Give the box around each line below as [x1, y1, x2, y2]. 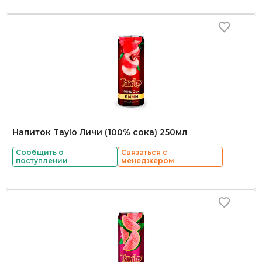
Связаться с [121, 148, 167, 157]
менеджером [121, 156, 174, 165]
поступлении [16, 156, 68, 165]
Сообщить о [16, 148, 64, 157]
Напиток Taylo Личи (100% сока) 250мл [12, 127, 187, 137]
